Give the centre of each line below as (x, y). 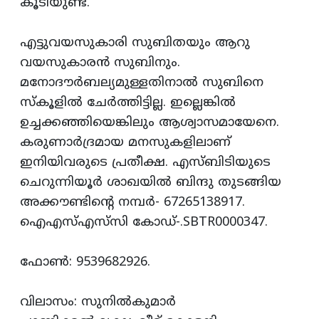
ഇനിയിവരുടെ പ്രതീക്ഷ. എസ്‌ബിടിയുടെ (145, 163)
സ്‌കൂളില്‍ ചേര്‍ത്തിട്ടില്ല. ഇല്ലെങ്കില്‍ (128, 103)
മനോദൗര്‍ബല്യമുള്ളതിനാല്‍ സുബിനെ (142, 83)
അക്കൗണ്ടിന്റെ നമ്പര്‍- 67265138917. (132, 203)
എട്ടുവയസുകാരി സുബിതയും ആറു (135, 43)
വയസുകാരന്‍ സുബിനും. (100, 63)
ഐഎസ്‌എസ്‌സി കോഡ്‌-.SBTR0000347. (144, 223)
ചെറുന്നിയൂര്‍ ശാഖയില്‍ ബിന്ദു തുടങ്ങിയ (151, 183)
